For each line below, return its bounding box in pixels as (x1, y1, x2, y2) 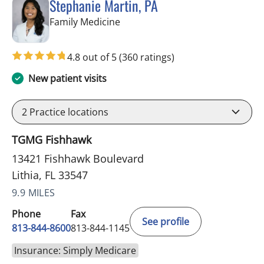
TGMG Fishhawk (12, 132, 91, 147)
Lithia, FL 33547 (12, 167, 88, 182)
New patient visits (28, 71, 107, 85)
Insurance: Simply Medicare (14, 243, 136, 257)
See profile (142, 214, 189, 228)
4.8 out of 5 (67, 50, 119, 64)
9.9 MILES (12, 186, 55, 199)
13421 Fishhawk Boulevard (12, 151, 144, 166)
